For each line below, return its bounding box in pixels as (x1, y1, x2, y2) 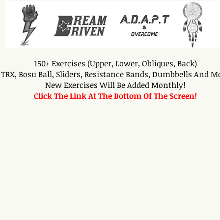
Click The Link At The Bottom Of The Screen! (34, 90, 197, 101)
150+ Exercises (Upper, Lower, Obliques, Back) (34, 58, 197, 69)
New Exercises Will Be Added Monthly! (45, 80, 186, 90)
